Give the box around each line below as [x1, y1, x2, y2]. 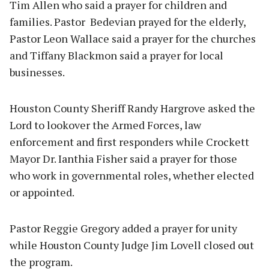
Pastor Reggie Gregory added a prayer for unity [10, 220, 237, 235]
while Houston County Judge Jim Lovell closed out [10, 237, 254, 252]
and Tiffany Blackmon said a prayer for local [10, 47, 223, 62]
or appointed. [10, 184, 74, 199]
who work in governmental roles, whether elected [10, 168, 254, 183]
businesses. [10, 64, 65, 79]
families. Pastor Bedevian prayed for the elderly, [10, 14, 246, 29]
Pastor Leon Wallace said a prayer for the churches [10, 31, 256, 46]
